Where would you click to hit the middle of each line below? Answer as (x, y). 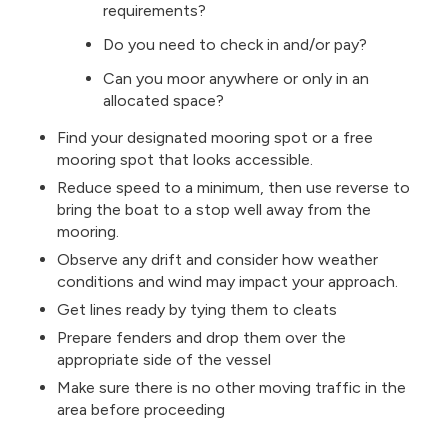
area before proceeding (140, 410)
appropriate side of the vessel (163, 360)
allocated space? (163, 101)
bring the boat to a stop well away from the (213, 210)
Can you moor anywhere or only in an (235, 79)
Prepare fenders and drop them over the (201, 338)
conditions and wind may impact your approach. (227, 282)
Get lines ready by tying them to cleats (196, 310)
